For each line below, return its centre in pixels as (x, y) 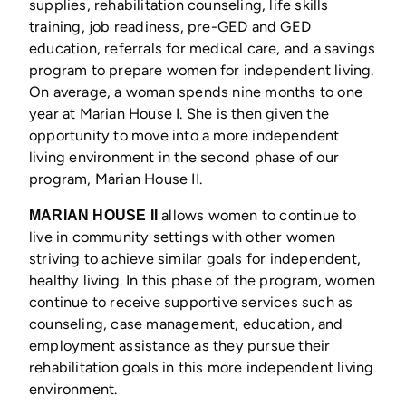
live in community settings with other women (183, 237)
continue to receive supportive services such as (191, 302)
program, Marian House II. (116, 178)
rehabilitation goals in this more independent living (202, 367)
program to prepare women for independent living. (202, 69)
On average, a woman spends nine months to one (196, 91)
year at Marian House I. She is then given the (179, 113)
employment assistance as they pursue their (180, 346)
